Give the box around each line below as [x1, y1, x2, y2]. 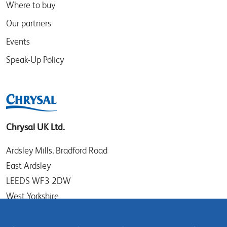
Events [6, 36, 30, 47]
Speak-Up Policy [6, 54, 64, 65]
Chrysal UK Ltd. [6, 122, 65, 133]
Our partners [6, 18, 51, 29]
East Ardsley [6, 160, 51, 171]
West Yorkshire [6, 191, 59, 202]
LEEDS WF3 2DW [6, 175, 71, 186]
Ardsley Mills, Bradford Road [6, 145, 107, 156]
